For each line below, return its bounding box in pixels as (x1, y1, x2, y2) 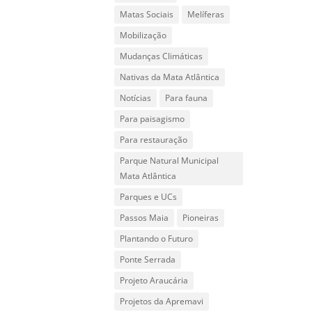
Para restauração (120, 134, 188, 146)
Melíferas (187, 8, 225, 20)
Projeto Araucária (120, 274, 189, 286)
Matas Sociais (120, 8, 174, 20)
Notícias (120, 92, 152, 104)
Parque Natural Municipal (120, 155, 219, 166)
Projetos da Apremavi (120, 295, 204, 307)
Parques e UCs (120, 191, 178, 203)
